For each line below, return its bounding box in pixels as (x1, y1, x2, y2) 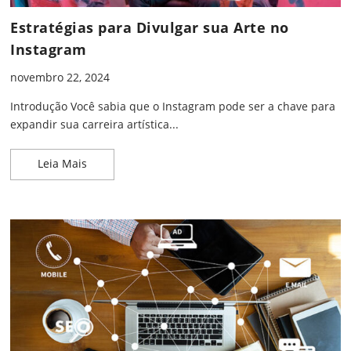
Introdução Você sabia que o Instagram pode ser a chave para (10, 99, 335, 114)
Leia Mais (38, 156, 87, 172)
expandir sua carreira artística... (10, 117, 179, 132)
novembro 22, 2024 (10, 70, 110, 85)
